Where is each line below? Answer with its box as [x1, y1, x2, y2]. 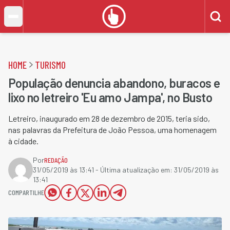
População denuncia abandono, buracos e [8, 75, 220, 90]
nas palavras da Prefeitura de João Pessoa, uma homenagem [8, 125, 217, 135]
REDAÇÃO [44, 156, 68, 164]
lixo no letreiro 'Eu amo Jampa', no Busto [8, 90, 213, 105]
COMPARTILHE [8, 188, 44, 197]
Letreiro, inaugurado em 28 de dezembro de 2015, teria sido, [8, 113, 210, 123]
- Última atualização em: [94, 165, 174, 174]
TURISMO [35, 59, 66, 71]
